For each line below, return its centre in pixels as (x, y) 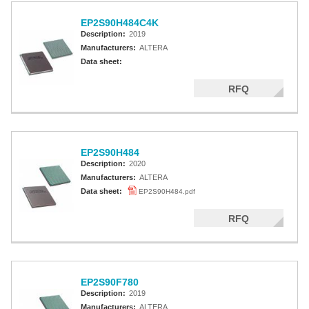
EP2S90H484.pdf (167, 191)
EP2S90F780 (110, 282)
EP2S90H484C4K (120, 23)
